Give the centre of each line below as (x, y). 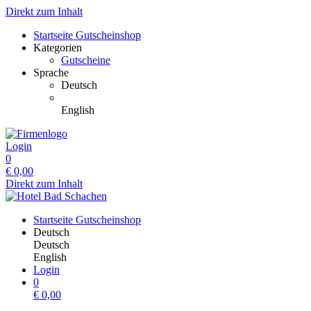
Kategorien (58, 48)
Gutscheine (86, 60)
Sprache (51, 73)
